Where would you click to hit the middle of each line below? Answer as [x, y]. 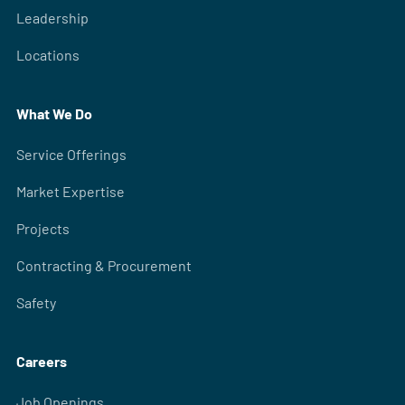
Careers [41, 362]
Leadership [52, 18]
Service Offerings [71, 155]
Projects [42, 229]
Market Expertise [70, 192]
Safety [36, 303]
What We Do [54, 114]
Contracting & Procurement [104, 266]
